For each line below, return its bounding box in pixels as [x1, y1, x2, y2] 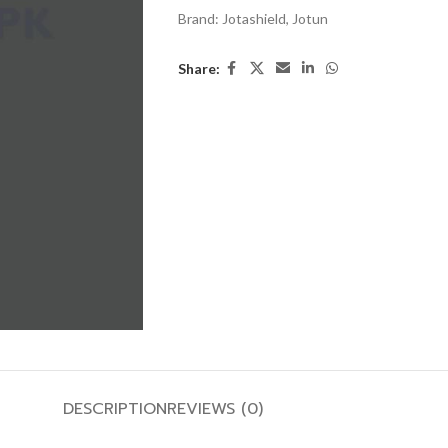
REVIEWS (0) [167, 397, 263, 421]
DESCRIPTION [63, 397, 167, 421]
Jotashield [221, 10, 286, 27]
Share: [177, 59, 220, 77]
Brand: [177, 10, 222, 27]
